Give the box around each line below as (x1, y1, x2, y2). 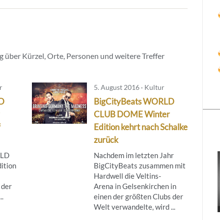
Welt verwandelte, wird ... (93, 202, 175, 211)
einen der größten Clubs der (93, 192, 183, 201)
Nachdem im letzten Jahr (93, 150, 174, 160)
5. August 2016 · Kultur (93, 82, 165, 91)
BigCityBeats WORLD (93, 96, 174, 107)
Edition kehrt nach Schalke (93, 121, 188, 132)
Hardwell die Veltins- (93, 171, 161, 180)
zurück (93, 134, 118, 145)
